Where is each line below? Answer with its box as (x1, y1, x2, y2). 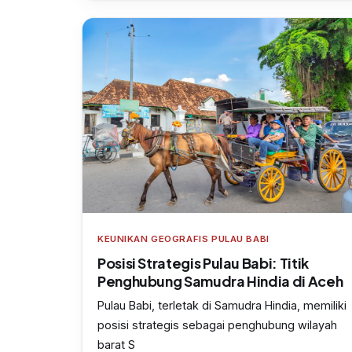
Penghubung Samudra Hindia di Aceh (97, 272, 343, 291)
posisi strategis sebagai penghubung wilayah (97, 318, 337, 332)
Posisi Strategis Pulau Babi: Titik (97, 254, 309, 273)
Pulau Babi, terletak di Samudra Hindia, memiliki (97, 299, 346, 313)
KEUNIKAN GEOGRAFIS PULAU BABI (97, 233, 269, 245)
